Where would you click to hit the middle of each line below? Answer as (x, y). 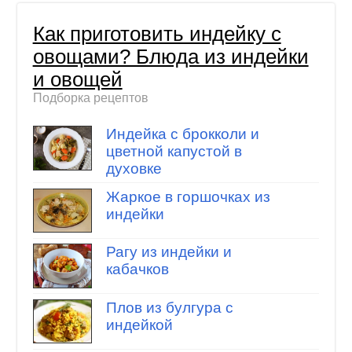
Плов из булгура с (169, 307)
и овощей (77, 80)
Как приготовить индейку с (157, 34)
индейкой (139, 324)
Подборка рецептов (90, 98)
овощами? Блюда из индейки (170, 57)
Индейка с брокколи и (182, 134)
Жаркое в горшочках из (188, 196)
